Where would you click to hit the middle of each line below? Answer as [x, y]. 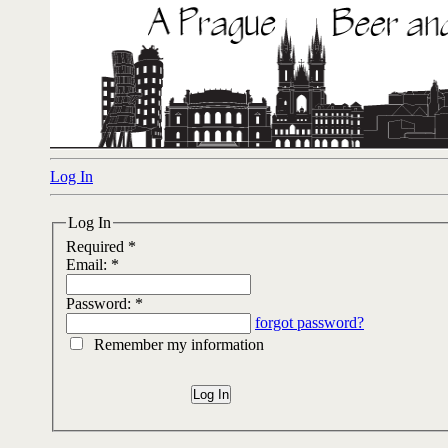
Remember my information [177, 344]
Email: [86, 264]
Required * [103, 246]
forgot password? [309, 322]
